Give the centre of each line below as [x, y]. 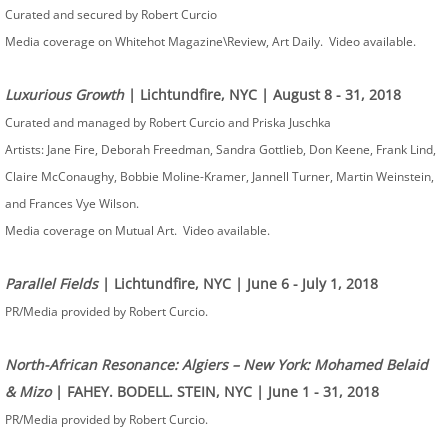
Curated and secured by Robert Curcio [111, 14]
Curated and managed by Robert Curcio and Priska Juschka [168, 122]
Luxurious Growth [66, 94]
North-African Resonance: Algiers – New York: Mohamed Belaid [216, 364]
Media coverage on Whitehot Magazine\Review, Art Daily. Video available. [210, 41]
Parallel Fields [53, 283]
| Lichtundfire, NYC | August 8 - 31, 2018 [266, 94]
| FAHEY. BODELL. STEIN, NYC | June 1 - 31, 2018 [215, 391]
